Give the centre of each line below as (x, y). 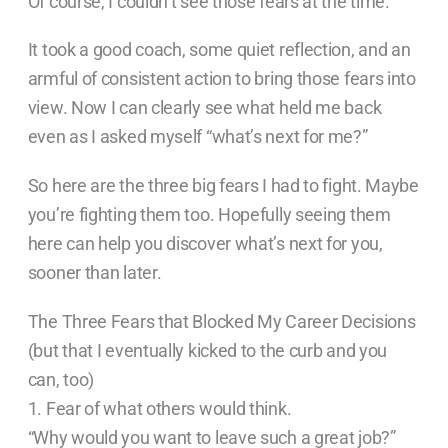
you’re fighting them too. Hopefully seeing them (209, 215)
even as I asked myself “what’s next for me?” (197, 137)
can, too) (61, 379)
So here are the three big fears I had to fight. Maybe (223, 186)
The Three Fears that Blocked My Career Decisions (221, 321)
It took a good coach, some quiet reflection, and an (219, 50)
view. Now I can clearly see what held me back (204, 108)
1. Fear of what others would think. (159, 408)
